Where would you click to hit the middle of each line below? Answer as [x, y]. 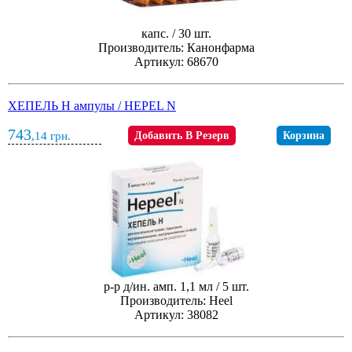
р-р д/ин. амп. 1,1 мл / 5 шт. [176, 287]
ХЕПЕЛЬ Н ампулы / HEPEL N [92, 106]
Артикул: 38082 [176, 315]
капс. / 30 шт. [176, 34]
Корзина [303, 136]
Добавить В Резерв [182, 136]
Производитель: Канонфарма [176, 48]
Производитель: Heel [176, 301]
